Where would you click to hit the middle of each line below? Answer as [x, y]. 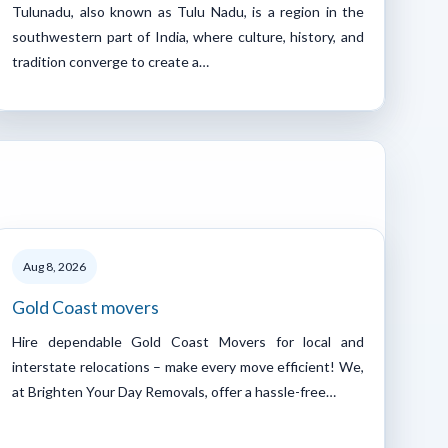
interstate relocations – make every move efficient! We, [188, 366]
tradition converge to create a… [110, 61]
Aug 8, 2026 [54, 266]
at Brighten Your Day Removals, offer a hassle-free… [174, 391]
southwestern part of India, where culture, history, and [188, 36]
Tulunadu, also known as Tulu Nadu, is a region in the [188, 11]
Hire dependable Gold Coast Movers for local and [188, 341]
